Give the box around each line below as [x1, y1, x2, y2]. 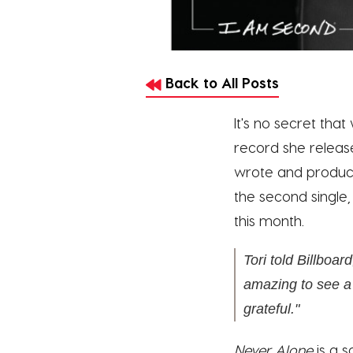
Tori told [243, 251, 297, 268]
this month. [234, 211, 304, 229]
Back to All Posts [161, 73, 279, 91]
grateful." [243, 300, 299, 317]
